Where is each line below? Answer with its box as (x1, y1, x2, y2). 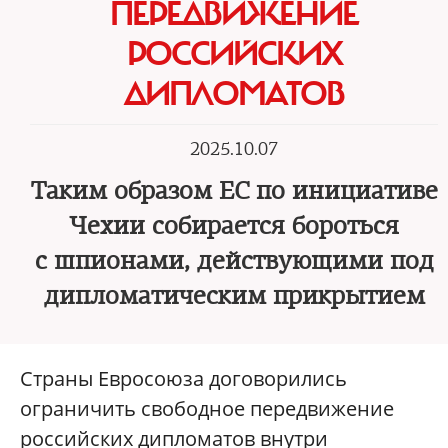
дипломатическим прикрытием (43, 281, 425, 311)
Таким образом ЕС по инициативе (30, 176, 438, 206)
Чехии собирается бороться (69, 211, 399, 241)
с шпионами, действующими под (34, 246, 434, 276)
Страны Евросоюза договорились (20, 365, 347, 392)
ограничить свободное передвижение (20, 395, 394, 422)
